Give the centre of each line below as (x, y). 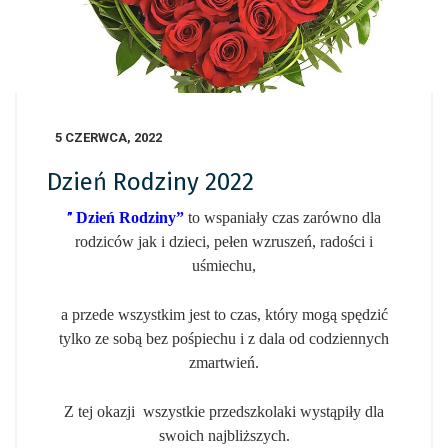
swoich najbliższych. (224, 436)
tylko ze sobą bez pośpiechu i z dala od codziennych (224, 339)
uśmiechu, (224, 266)
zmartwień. (224, 363)
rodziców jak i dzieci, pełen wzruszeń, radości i (224, 242)
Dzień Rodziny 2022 (150, 182)
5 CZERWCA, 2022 (108, 138)
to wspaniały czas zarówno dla (284, 218)
